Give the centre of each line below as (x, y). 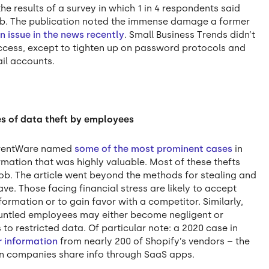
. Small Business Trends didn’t (190, 35)
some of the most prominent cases (154, 149)
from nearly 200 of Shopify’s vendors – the (154, 242)
